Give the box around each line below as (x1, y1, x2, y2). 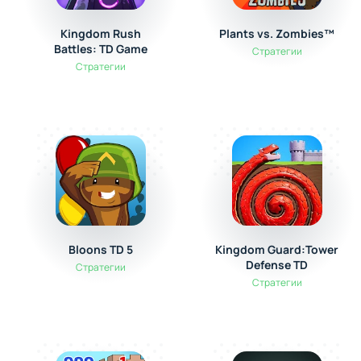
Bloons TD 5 (68, 242, 134, 257)
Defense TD (246, 257, 309, 272)
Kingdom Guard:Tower (215, 242, 339, 257)
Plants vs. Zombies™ (219, 26, 335, 41)
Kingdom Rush (60, 26, 142, 41)
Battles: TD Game (54, 41, 148, 56)
